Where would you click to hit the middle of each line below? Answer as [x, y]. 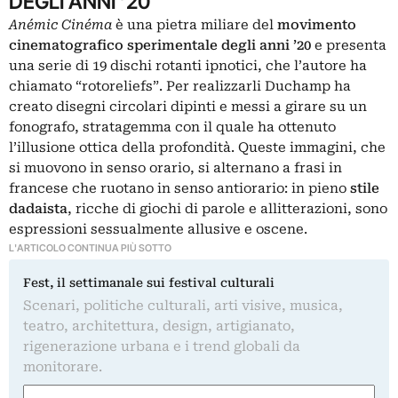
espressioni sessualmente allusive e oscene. [158, 229]
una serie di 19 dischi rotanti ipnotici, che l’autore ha [188, 66]
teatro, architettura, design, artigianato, [159, 326]
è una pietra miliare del [196, 25]
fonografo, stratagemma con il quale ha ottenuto [172, 127]
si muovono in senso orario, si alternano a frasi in [175, 168]
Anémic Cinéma [62, 25]
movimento [317, 25]
